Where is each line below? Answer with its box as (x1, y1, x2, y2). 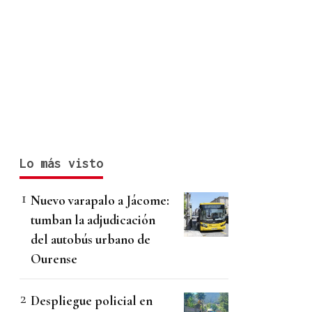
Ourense (31, 251, 77, 267)
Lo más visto (19, 156, 103, 171)
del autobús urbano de (31, 231, 150, 248)
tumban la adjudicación (31, 212, 155, 228)
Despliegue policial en (31, 292, 153, 309)
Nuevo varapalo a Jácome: (31, 192, 169, 209)
